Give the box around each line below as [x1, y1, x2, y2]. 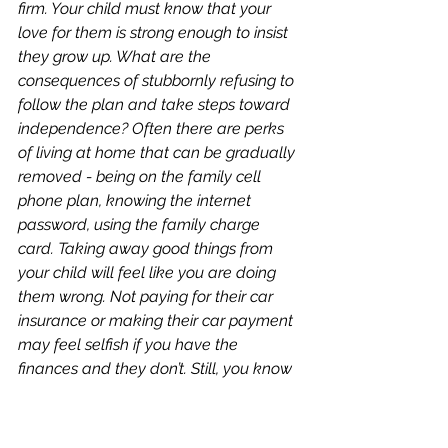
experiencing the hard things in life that [18, 407, 297, 426]
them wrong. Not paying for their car [18, 287, 277, 306]
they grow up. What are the [18, 47, 215, 66]
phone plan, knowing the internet [18, 191, 255, 210]
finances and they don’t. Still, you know [18, 359, 296, 378]
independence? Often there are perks [18, 119, 288, 138]
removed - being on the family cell [18, 167, 265, 186]
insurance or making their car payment [18, 311, 297, 330]
